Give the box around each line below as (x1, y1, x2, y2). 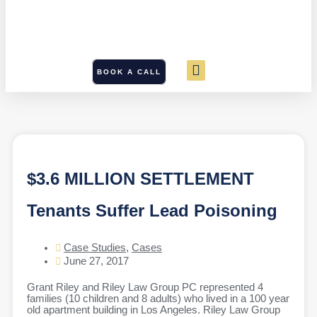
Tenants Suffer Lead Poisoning (27, 201, 277, 221)
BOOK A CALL (97, 67, 162, 76)
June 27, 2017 (64, 255, 129, 267)
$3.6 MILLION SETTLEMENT (27, 169, 254, 189)
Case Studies (64, 242, 126, 254)
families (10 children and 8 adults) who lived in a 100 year (27, 293, 289, 305)
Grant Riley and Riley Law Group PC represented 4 (27, 282, 263, 294)
